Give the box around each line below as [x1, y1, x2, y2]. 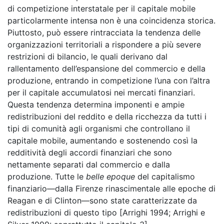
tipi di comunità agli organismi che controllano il [7, 123, 190, 133]
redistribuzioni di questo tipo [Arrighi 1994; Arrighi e [7, 207, 205, 217]
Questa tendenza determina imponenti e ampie [7, 99, 184, 109]
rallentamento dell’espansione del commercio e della [7, 63, 205, 73]
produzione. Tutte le [7, 171, 86, 181]
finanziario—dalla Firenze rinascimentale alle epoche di [7, 183, 215, 193]
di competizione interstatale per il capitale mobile [7, 3, 195, 13]
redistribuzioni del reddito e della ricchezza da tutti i [7, 111, 206, 121]
